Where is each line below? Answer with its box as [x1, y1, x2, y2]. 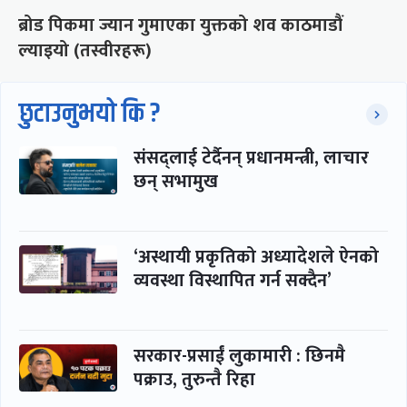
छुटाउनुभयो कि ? [19, 94, 161, 135]
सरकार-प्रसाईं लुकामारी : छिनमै [134, 340, 345, 372]
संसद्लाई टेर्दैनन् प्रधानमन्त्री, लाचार [134, 143, 369, 174]
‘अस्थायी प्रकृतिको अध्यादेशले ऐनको [134, 242, 379, 273]
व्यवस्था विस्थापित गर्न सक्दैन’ [134, 265, 332, 297]
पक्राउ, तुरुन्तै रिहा [134, 363, 255, 395]
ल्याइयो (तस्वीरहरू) [18, 35, 152, 67]
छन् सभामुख [134, 166, 218, 198]
